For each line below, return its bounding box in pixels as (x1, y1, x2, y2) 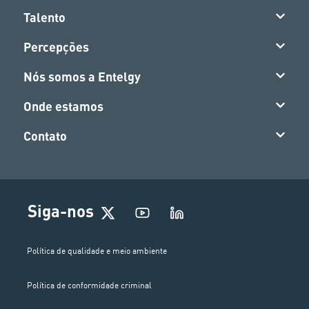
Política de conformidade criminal (27, 280, 152, 291)
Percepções (23, 39, 90, 55)
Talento (23, 10, 66, 26)
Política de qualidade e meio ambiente (27, 246, 168, 257)
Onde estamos (23, 99, 104, 114)
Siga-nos (27, 201, 94, 221)
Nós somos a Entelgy (23, 69, 141, 85)
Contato (23, 128, 68, 144)
